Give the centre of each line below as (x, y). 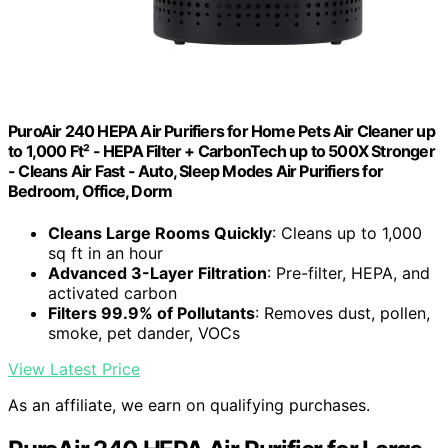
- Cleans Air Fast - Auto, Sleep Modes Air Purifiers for (196, 171)
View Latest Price (74, 368)
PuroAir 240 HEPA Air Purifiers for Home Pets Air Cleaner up (221, 131)
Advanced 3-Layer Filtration (157, 272)
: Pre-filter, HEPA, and (348, 272)
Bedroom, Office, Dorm (90, 191)
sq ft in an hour (105, 252)
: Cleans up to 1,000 (347, 232)
